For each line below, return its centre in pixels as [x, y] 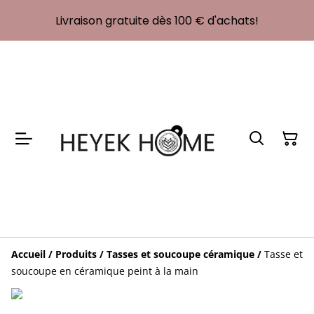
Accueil [28, 254]
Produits [76, 254]
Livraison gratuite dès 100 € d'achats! [157, 20]
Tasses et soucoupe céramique [180, 254]
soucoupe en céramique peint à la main [105, 271]
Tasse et [284, 254]
